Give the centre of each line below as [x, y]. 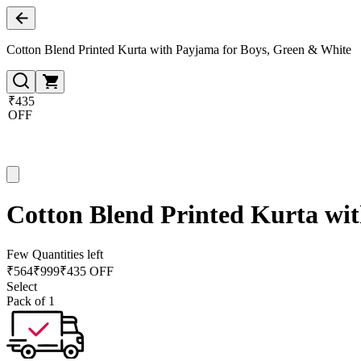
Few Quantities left [55, 254]
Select [22, 286]
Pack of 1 [31, 301]
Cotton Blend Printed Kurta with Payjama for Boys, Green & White [179, 50]
